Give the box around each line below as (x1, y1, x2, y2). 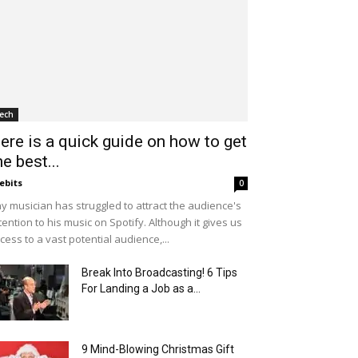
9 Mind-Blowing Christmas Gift (82, 343, 234, 356)
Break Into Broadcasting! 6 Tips (82, 266, 237, 279)
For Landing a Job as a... (82, 282, 201, 295)
